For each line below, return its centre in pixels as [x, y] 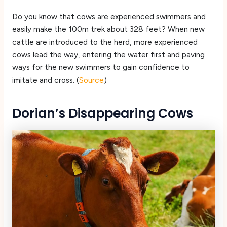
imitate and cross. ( [45, 80]
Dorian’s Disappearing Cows [102, 113]
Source [91, 80]
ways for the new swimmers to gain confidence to [101, 67]
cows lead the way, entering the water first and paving [108, 55]
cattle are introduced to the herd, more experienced [105, 42]
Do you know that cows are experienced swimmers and [109, 17]
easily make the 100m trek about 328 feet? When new [108, 29]
